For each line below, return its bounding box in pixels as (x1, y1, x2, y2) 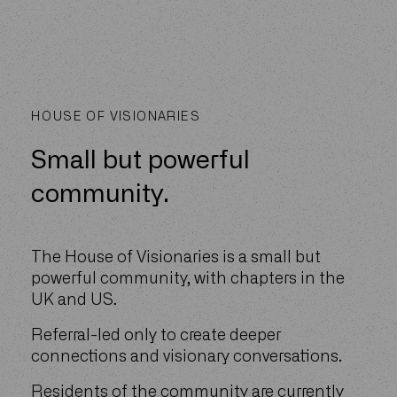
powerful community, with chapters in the (31, 271, 345, 287)
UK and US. (31, 292, 117, 308)
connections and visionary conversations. (31, 349, 342, 365)
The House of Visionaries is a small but (31, 250, 321, 266)
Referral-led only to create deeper (31, 328, 281, 344)
